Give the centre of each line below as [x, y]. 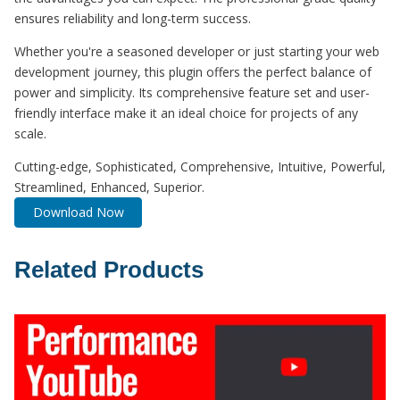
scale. [30, 133]
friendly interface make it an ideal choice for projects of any [186, 112]
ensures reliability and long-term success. [133, 18]
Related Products [109, 270]
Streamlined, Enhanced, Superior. [109, 187]
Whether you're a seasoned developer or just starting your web [197, 51]
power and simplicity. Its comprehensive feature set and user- [192, 92]
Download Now [78, 212]
